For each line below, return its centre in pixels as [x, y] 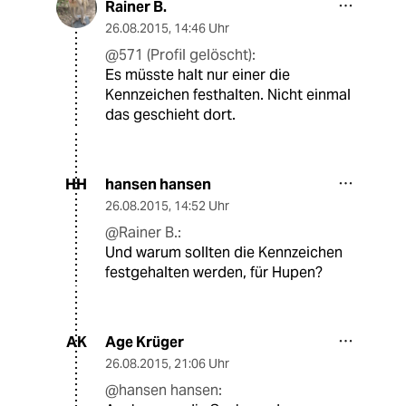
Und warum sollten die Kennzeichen [224, 252]
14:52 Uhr [202, 205]
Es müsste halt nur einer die [198, 74]
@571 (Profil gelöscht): [180, 54]
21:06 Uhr [202, 363]
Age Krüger [145, 342]
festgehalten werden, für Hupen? [214, 272]
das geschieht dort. [170, 114]
